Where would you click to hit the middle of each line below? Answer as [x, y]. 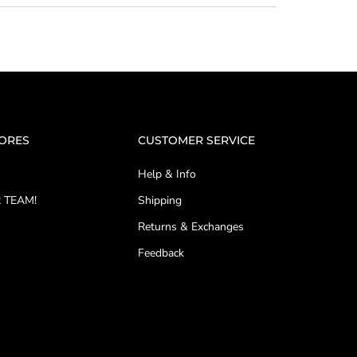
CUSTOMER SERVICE [197, 141]
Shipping [160, 201]
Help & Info [167, 175]
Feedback [161, 253]
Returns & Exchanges [191, 227]
